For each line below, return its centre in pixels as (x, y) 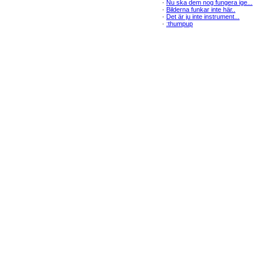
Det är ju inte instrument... (203, 17)
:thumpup (180, 24)
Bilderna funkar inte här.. (201, 9)
